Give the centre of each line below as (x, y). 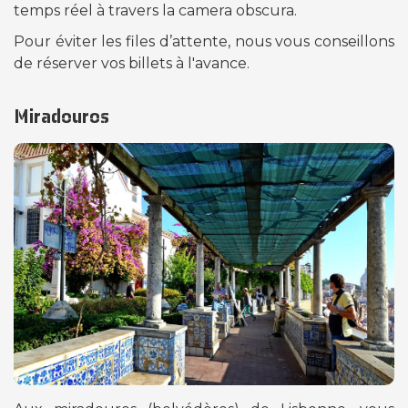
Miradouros (61, 116)
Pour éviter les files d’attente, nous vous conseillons (204, 42)
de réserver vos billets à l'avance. (132, 64)
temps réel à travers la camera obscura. (157, 11)
